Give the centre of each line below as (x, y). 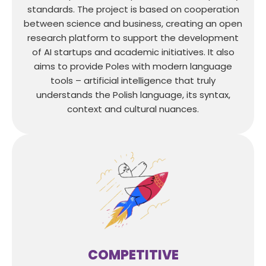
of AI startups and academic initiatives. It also (133, 52)
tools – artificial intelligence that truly (133, 80)
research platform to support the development (133, 37)
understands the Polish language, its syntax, (133, 94)
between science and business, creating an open (133, 23)
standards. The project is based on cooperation (133, 9)
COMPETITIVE (133, 255)
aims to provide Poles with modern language (133, 66)
